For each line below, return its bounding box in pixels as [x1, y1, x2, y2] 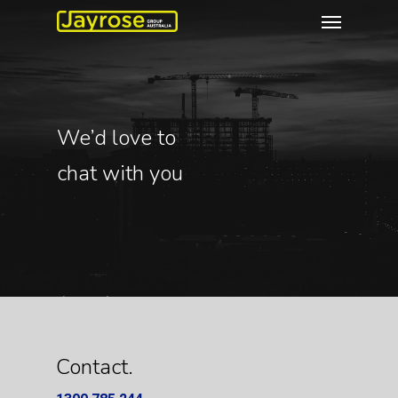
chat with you [57, 158, 183, 187]
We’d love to [57, 123, 176, 152]
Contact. [55, 352, 133, 381]
